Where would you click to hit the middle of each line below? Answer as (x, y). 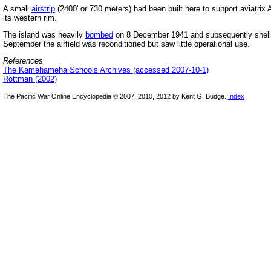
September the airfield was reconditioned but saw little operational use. (126, 44)
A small (17, 8)
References (23, 61)
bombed (99, 34)
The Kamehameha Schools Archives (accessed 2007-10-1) (106, 70)
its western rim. (30, 18)
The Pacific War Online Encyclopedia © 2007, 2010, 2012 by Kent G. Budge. (115, 96)
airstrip (43, 8)
